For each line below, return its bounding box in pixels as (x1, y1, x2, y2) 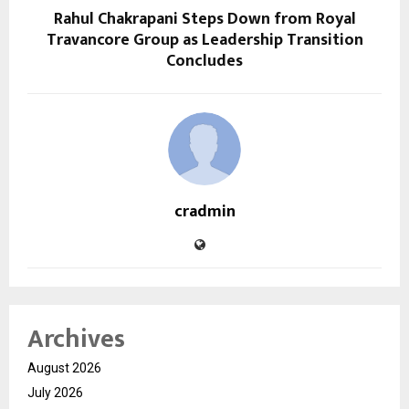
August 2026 (27, 361, 101, 376)
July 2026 (27, 385, 83, 401)
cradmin (173, 198, 236, 226)
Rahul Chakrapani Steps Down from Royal (53, 5, 356, 34)
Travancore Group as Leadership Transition (46, 26, 363, 55)
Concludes (166, 47, 243, 76)
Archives (27, 318, 125, 362)
